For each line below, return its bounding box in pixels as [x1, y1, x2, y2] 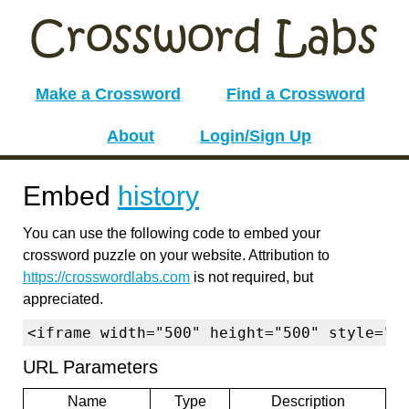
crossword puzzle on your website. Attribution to [23, 247, 330, 263]
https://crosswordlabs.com [23, 269, 190, 285]
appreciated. [23, 291, 103, 307]
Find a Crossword [225, 85, 365, 103]
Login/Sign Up [200, 127, 311, 145]
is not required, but [190, 269, 313, 285]
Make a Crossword [35, 85, 181, 103]
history [118, 181, 199, 211]
